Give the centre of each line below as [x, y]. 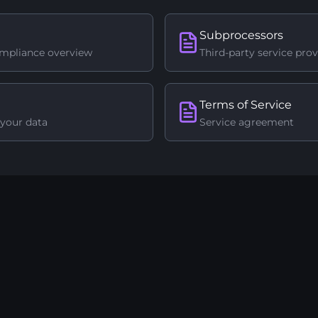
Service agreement [247, 122]
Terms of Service [246, 105]
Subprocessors [241, 35]
